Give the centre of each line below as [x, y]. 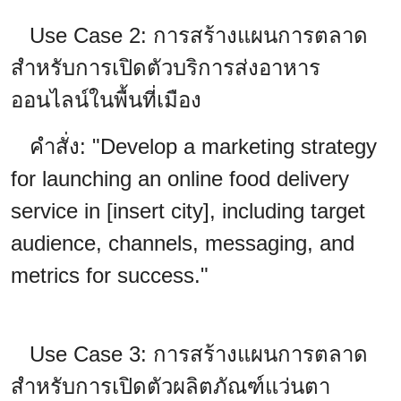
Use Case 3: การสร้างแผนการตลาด [189, 354]
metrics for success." [110, 275]
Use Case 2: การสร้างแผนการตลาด [189, 35]
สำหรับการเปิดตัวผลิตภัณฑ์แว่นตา [171, 386]
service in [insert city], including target [188, 210]
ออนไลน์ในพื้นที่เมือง [106, 99]
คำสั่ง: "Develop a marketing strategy [194, 146]
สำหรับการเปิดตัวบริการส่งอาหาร [166, 67]
